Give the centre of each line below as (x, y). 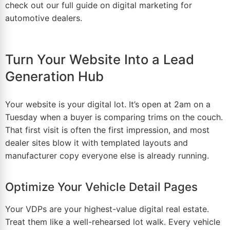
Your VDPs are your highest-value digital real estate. (107, 209)
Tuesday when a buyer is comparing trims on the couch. (114, 117)
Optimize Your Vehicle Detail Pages (101, 187)
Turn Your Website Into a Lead (100, 60)
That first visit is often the (57, 130)
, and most (189, 130)
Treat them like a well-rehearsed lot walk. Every (99, 222)
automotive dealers (43, 18)
